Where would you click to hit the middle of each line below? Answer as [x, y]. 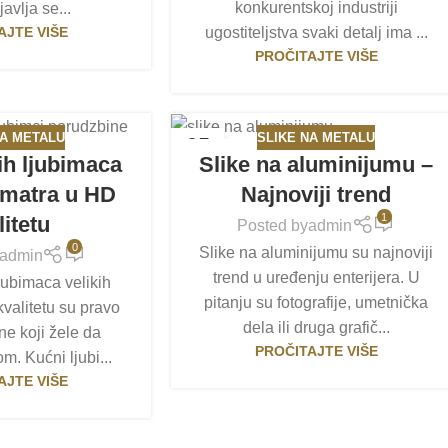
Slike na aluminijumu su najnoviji [316, 252]
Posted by [273, 225]
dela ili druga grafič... [316, 327]
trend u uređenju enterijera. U [316, 277]
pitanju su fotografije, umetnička [316, 302]
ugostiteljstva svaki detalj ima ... [316, 32]
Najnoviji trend [316, 195]
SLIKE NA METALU [316, 137]
